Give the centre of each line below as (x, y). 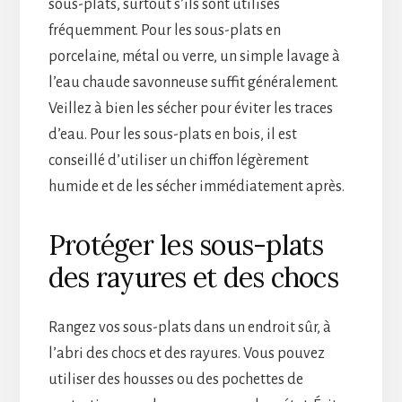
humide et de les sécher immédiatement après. (196, 186)
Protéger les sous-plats (186, 245)
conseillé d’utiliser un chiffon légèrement (178, 160)
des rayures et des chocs (193, 277)
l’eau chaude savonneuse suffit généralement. (193, 82)
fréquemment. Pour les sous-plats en (164, 30)
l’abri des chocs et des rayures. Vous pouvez (186, 353)
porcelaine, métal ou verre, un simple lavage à (194, 56)
